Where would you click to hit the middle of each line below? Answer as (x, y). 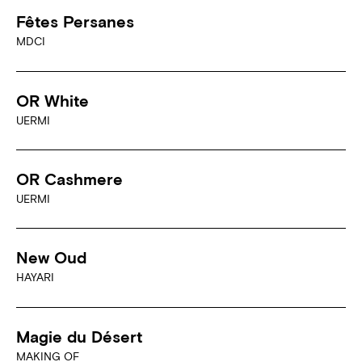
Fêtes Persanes (75, 22)
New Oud (51, 258)
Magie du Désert (79, 336)
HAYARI (35, 278)
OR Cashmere (69, 179)
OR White (53, 100)
